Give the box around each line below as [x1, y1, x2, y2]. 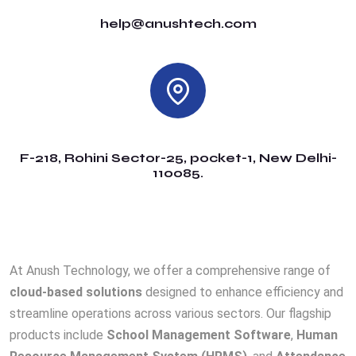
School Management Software [106, 327, 291, 343]
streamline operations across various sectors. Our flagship [10, 306, 331, 322]
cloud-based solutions [10, 284, 142, 300]
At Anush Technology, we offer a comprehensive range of [10, 263, 331, 279]
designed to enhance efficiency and [142, 284, 343, 300]
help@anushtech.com [99, 16, 257, 32]
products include [10, 327, 106, 343]
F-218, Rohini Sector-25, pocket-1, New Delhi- [19, 150, 337, 166]
